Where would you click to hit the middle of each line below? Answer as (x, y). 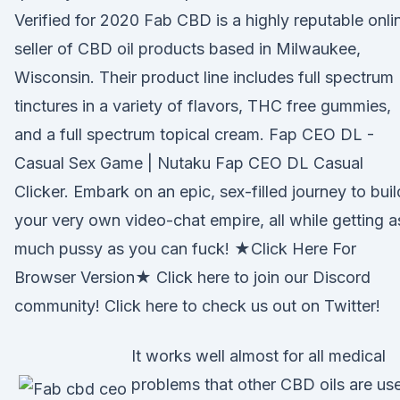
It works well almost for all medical (258, 356)
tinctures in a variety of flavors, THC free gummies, (203, 106)
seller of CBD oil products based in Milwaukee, (187, 49)
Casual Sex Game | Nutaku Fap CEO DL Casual (189, 163)
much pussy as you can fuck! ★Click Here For (185, 249)
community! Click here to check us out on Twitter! (197, 306)
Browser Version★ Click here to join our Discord (192, 277)
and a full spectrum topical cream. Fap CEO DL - (194, 134)
